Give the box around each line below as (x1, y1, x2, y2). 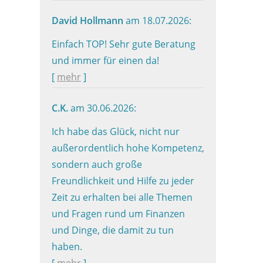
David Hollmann (52, 14, 126, 27)
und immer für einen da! (52, 54, 159, 67)
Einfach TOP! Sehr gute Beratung (52, 38, 195, 50)
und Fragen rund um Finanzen (52, 207, 185, 220)
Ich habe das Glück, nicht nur (52, 125, 180, 138)
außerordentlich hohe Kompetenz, (52, 141, 204, 154)
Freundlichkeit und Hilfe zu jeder (52, 174, 194, 187)
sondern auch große (52, 158, 142, 171)
